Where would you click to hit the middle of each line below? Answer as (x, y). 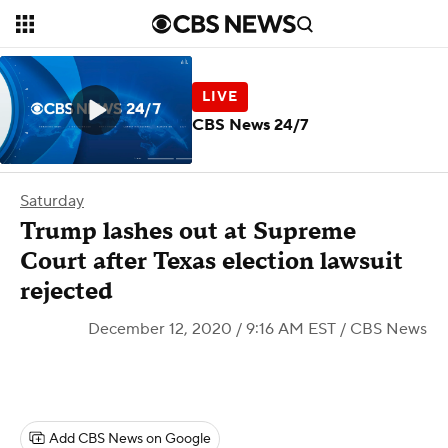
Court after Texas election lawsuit (211, 261)
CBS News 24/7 (250, 124)
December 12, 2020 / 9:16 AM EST (212, 329)
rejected (66, 291)
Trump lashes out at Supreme (188, 231)
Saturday (52, 201)
